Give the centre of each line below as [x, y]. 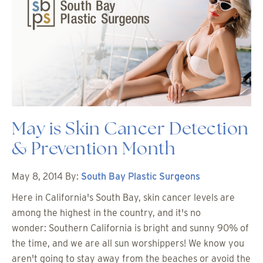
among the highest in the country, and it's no [106, 213]
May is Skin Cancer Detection [130, 130]
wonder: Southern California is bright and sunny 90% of [130, 228]
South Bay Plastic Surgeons [141, 177]
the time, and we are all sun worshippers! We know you [128, 244]
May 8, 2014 [37, 177]
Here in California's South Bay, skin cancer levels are [123, 198]
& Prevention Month [94, 150]
